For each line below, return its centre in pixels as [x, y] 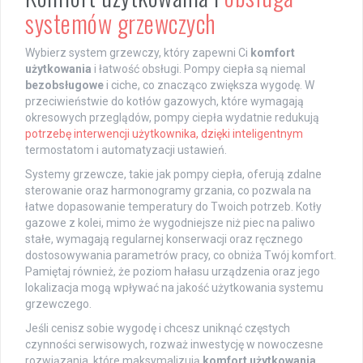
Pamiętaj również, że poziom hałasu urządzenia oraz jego [173, 272]
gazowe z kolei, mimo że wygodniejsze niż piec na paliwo [170, 223]
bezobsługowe [64, 85]
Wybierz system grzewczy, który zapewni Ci [138, 53]
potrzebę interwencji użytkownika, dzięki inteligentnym [164, 134]
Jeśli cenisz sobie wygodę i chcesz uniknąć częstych [158, 329]
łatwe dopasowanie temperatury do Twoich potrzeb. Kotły [173, 207]
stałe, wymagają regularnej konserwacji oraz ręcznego [164, 239]
